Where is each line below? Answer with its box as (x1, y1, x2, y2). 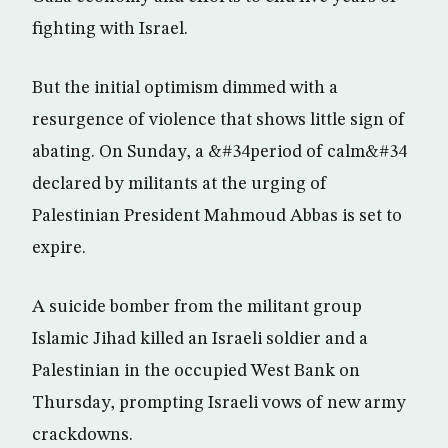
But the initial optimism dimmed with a (32, 79, 338, 97)
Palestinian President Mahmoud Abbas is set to (32, 207, 402, 225)
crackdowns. (32, 426, 133, 444)
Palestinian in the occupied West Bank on (32, 362, 360, 380)
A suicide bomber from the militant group (32, 298, 362, 316)
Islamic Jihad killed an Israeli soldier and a (32, 330, 368, 348)
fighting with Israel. (32, 20, 188, 38)
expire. (32, 239, 86, 257)
